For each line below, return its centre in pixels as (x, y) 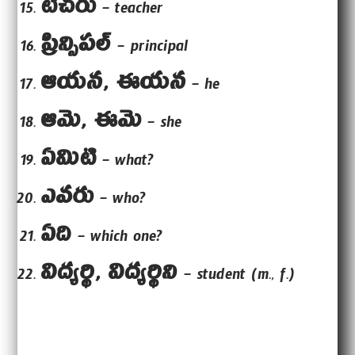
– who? (120, 201)
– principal (151, 49)
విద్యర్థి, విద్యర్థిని (110, 277)
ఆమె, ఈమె (92, 124)
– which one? (118, 239)
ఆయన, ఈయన (114, 86)
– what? (126, 163)
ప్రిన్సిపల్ (77, 48)
